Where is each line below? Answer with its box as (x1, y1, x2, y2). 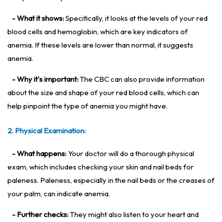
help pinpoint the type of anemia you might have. (7, 101, 167, 111)
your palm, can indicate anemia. (7, 189, 110, 199)
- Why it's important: (12, 74, 78, 84)
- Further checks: (12, 210, 68, 220)
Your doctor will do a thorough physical (66, 149, 194, 159)
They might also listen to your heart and (68, 210, 199, 220)
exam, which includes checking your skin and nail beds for (7, 162, 194, 172)
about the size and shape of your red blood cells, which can (7, 88, 199, 98)
